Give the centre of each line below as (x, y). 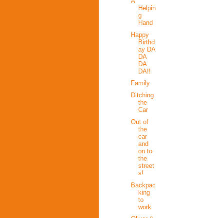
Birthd (147, 42)
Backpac (144, 185)
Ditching (143, 95)
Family (141, 83)
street (146, 165)
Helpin (147, 8)
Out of (140, 122)
